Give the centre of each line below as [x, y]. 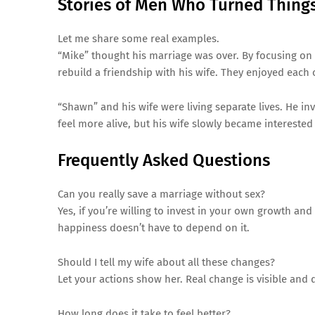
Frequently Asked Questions [164, 160]
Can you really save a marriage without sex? [161, 194]
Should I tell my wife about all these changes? [166, 262]
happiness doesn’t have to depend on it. [154, 228]
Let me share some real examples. [139, 39]
